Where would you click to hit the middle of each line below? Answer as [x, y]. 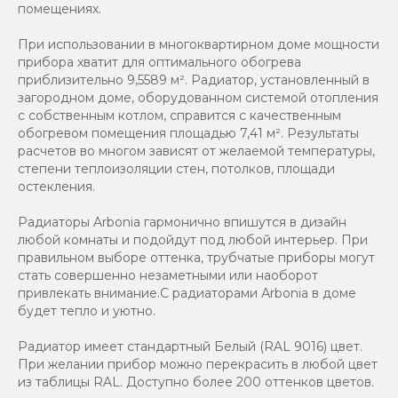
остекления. [56, 186]
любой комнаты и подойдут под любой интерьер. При [193, 239]
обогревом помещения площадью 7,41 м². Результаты [188, 133]
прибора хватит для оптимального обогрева [159, 62]
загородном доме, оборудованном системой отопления [198, 97]
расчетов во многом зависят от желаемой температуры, [196, 151]
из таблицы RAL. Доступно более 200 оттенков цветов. [196, 382]
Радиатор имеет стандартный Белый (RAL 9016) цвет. [190, 346]
